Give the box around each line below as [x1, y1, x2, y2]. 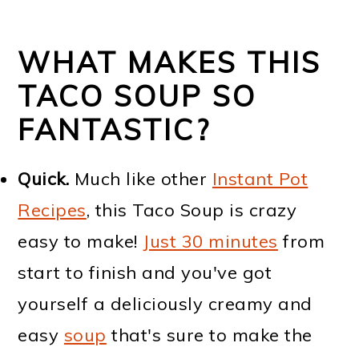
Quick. [18, 167, 70, 191]
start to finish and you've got [18, 261, 272, 284]
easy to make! [18, 230, 143, 253]
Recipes [18, 199, 87, 222]
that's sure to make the [106, 324, 313, 347]
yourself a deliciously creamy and [18, 292, 313, 316]
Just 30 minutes [143, 230, 278, 253]
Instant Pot [212, 167, 309, 191]
